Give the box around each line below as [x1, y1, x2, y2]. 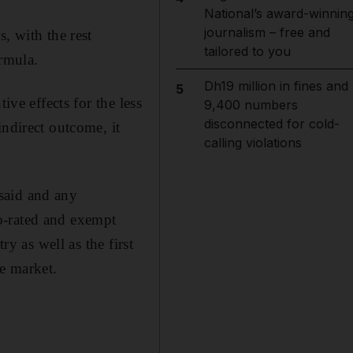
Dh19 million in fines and [203, 78, 348, 94]
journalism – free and [203, 24, 330, 40]
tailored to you [203, 43, 291, 59]
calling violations [203, 135, 302, 150]
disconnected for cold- [203, 116, 340, 132]
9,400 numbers [203, 97, 298, 113]
